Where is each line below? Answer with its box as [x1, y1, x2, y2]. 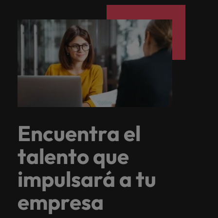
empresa [18, 188, 104, 216]
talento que [18, 143, 129, 170]
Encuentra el [18, 120, 141, 147]
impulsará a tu [18, 165, 156, 193]
